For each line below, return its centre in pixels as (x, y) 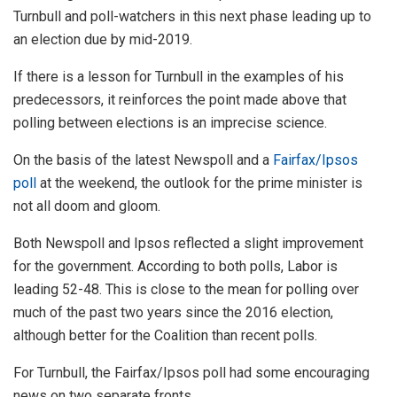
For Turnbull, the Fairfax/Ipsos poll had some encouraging (191, 373)
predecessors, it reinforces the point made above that (180, 100)
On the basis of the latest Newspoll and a (143, 160)
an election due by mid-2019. (103, 40)
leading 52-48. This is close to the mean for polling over (186, 290)
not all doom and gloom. (87, 206)
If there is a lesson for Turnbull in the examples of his (179, 77)
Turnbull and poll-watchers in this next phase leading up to (192, 17)
